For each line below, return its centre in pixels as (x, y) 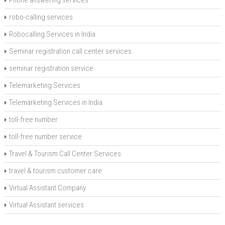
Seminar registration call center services (70, 51)
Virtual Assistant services (46, 205)
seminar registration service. (52, 69)
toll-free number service (45, 137)
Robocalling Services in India (52, 34)
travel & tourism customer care (55, 171)
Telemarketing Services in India (55, 103)
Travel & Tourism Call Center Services (65, 154)
